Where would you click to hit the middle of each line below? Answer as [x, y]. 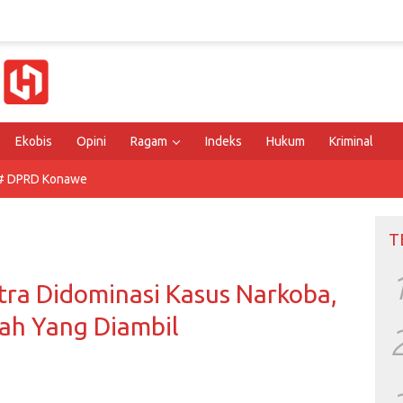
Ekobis [34, 141]
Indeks [224, 141]
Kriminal [351, 141]
